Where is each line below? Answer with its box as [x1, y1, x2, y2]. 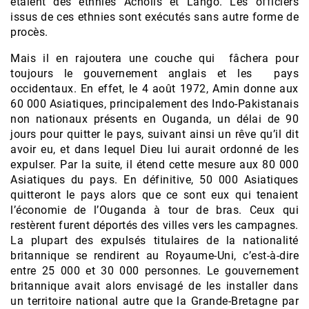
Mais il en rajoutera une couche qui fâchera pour [10, 52, 299, 66]
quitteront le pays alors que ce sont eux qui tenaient [10, 188, 299, 202]
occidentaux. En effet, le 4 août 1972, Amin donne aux [10, 82, 299, 96]
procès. [10, 26, 48, 39]
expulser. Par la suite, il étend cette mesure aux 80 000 [10, 158, 299, 172]
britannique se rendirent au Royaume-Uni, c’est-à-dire [10, 249, 299, 263]
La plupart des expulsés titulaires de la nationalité [10, 234, 299, 248]
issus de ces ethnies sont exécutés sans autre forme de [10, 10, 299, 24]
